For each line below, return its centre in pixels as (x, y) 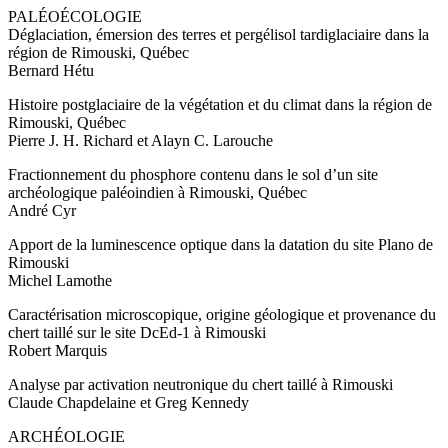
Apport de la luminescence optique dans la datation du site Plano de (220, 245)
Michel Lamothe (60, 281)
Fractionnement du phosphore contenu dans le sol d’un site (193, 175)
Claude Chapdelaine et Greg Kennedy (128, 403)
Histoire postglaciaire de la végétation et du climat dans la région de (220, 105)
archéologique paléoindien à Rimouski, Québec (157, 193)
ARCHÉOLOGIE (66, 437)
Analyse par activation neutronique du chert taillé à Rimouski (200, 385)
